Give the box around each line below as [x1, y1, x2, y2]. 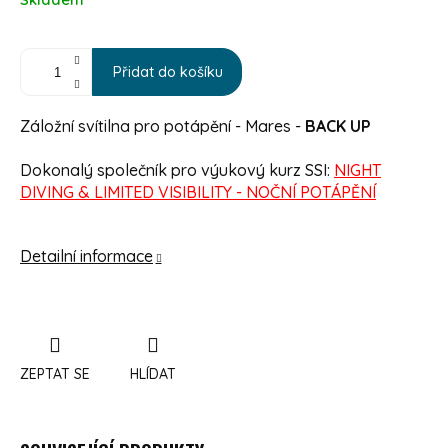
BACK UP [305, 116, 371, 137]
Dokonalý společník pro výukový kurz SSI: [20, 160, 334, 181]
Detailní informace [20, 246, 153, 267]
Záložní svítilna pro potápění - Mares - [20, 116, 305, 137]
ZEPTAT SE [20, 365, 90, 384]
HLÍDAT [130, 365, 176, 384]
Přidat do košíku [113, 62, 223, 82]
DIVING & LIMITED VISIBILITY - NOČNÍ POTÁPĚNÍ [20, 182, 376, 203]
